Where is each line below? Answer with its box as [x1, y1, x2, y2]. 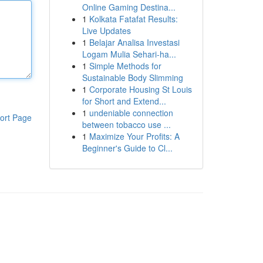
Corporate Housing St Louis [89, 83, 192, 95]
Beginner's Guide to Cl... [82, 142, 173, 154]
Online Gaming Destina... [82, 1, 176, 13]
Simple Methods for [89, 60, 161, 72]
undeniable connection [89, 107, 173, 119]
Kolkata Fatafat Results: [89, 13, 178, 25]
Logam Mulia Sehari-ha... [82, 48, 176, 60]
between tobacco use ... [82, 119, 171, 130]
